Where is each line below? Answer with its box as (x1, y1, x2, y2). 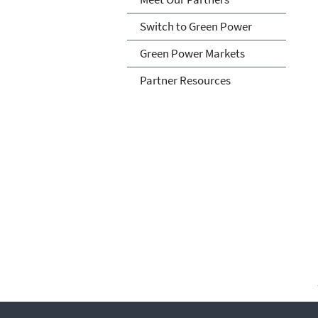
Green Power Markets (139, 45, 245, 61)
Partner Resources (139, 72, 231, 88)
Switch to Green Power (139, 18, 252, 34)
